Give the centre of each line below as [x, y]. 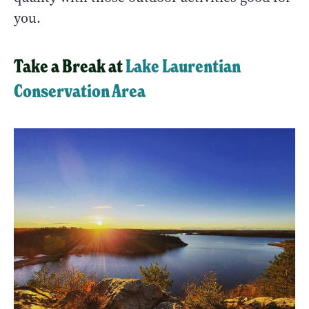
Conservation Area [80, 91]
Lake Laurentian [183, 67]
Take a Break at [70, 67]
